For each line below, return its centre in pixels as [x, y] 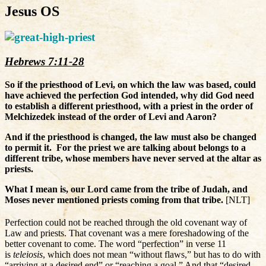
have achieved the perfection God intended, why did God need [129, 95]
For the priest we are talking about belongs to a [150, 147]
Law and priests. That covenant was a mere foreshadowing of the [127, 233]
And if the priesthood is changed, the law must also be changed [131, 137]
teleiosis [28, 254]
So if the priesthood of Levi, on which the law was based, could [130, 84]
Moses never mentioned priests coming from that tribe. [114, 199]
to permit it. [28, 147]
